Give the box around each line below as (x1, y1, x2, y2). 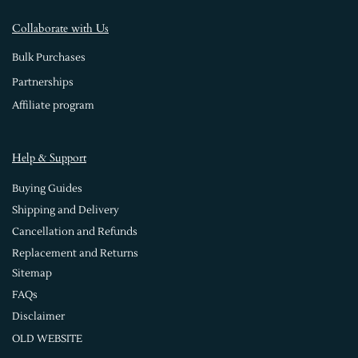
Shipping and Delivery (12, 204, 119, 217)
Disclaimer (12, 310, 65, 324)
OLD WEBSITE (12, 332, 82, 345)
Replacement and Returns (12, 246, 138, 260)
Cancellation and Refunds (12, 225, 137, 239)
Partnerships (12, 75, 74, 89)
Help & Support (12, 150, 86, 166)
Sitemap (12, 267, 52, 280)
